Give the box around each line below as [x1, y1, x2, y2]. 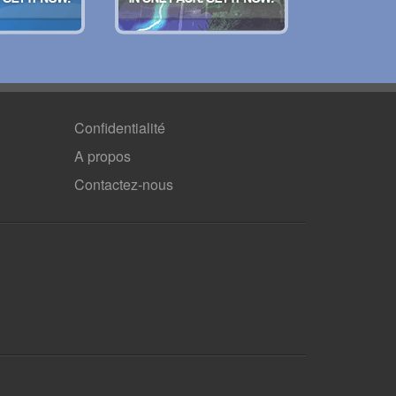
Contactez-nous [73, 174, 173, 194]
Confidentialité [73, 118, 165, 138]
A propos [73, 146, 131, 166]
